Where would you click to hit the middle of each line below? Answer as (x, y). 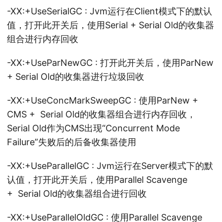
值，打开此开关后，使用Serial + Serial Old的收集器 (111, 25)
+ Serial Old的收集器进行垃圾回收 (76, 77)
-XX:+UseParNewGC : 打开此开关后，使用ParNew (110, 63)
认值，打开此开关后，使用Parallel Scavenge (97, 180)
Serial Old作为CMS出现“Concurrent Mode (93, 128)
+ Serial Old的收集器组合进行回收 (77, 194)
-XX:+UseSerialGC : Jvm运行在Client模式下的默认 (110, 11)
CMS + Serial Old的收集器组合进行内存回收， (101, 114)
